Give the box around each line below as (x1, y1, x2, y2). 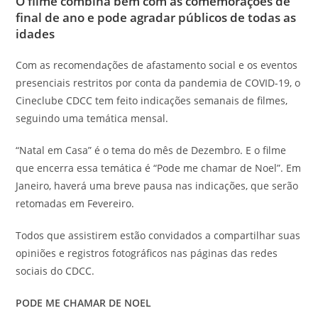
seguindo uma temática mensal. (16, 111, 172, 126)
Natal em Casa (19, 143, 89, 158)
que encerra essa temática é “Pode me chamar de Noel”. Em (16, 161, 302, 175)
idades (16, 26, 58, 43)
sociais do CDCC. (16, 264, 95, 278)
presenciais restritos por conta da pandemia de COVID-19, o (16, 76, 301, 90)
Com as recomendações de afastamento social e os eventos (16, 58, 298, 72)
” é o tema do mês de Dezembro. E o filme (88, 143, 287, 158)
